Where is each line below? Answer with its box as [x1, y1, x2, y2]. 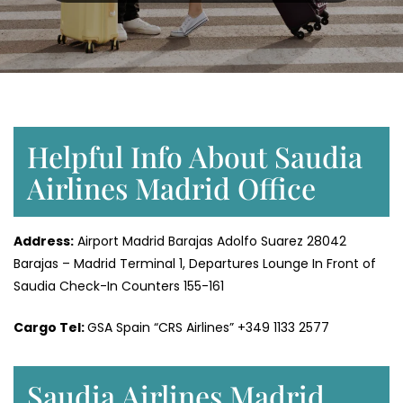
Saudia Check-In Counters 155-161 [13, 277, 224, 296]
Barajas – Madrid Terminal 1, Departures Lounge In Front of [13, 255, 376, 273]
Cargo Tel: [13, 318, 87, 337]
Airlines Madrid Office [27, 168, 316, 208]
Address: [13, 232, 74, 251]
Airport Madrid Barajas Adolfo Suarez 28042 [74, 232, 346, 251]
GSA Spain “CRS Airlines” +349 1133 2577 [87, 318, 329, 337]
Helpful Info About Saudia [27, 137, 363, 176]
